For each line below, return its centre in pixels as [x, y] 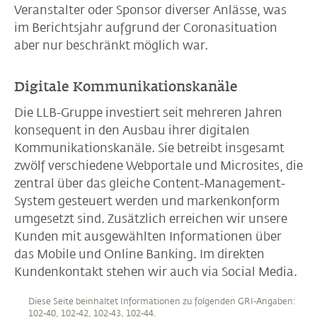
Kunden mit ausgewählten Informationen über [148, 236]
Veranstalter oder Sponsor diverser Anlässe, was [150, 10]
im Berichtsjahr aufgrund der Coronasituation [146, 27]
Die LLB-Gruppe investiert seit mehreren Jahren [148, 112]
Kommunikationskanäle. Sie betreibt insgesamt [149, 148]
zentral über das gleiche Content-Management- [150, 183]
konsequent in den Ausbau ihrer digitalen [132, 130]
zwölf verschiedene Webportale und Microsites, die [158, 165]
